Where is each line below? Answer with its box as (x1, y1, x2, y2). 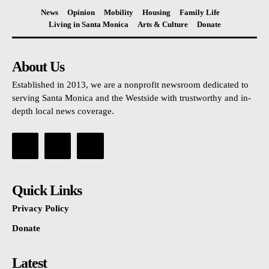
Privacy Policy (12, 204, 69, 214)
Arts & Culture (137, 20, 188, 29)
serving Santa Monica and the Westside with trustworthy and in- (12, 93, 251, 103)
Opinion (67, 8, 95, 17)
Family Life (179, 8, 220, 17)
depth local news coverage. (12, 106, 114, 116)
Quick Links (12, 183, 82, 199)
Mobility (103, 8, 133, 17)
